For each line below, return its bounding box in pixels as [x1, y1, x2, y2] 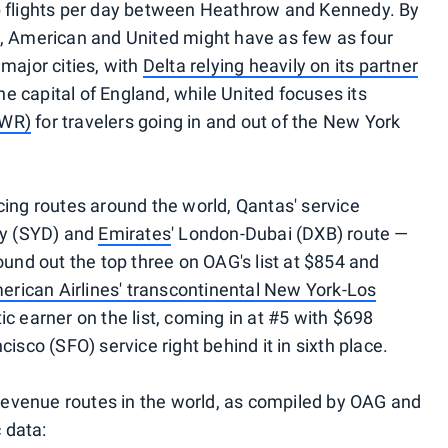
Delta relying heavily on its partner [142, 55, 418, 76]
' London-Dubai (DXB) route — [170, 223, 409, 244]
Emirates [98, 223, 171, 244]
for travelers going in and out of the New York [30, 111, 401, 132]
